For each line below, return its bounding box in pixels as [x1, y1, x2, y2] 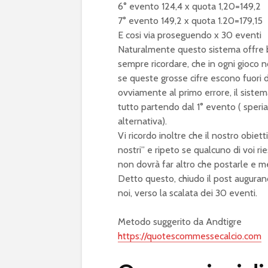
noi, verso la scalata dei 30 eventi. [118, 187, 257, 199]
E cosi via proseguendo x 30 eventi [118, 29, 261, 41]
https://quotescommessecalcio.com [118, 230, 261, 242]
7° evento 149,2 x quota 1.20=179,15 [118, 14, 263, 26]
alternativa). [118, 115, 167, 127]
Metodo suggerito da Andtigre [118, 215, 242, 227]
